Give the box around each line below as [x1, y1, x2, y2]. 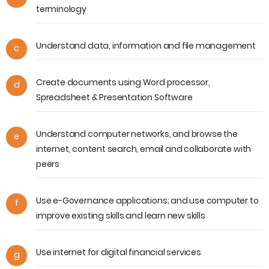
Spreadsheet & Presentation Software [36, 91, 193, 103]
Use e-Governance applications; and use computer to [36, 194, 259, 207]
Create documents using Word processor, [36, 76, 210, 88]
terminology [36, 2, 86, 15]
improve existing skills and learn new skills [36, 209, 205, 222]
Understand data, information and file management [36, 39, 256, 52]
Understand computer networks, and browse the [36, 127, 238, 140]
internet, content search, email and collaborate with [36, 142, 252, 155]
